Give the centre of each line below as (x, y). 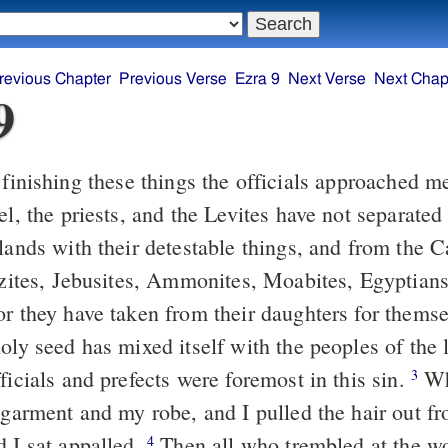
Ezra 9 (257, 79)
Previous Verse (173, 79)
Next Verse (327, 79)
